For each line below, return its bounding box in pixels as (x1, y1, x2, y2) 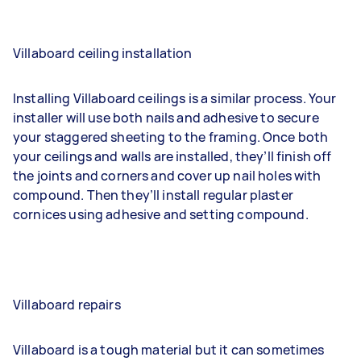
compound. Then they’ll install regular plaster (13, 185, 293, 204)
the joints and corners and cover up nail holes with (13, 166, 322, 185)
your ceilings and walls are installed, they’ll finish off (13, 147, 332, 165)
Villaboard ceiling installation (13, 44, 193, 62)
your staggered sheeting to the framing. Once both (13, 127, 329, 146)
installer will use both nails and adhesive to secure (13, 108, 319, 127)
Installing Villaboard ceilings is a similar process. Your (13, 89, 337, 107)
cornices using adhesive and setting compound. (13, 205, 309, 223)
